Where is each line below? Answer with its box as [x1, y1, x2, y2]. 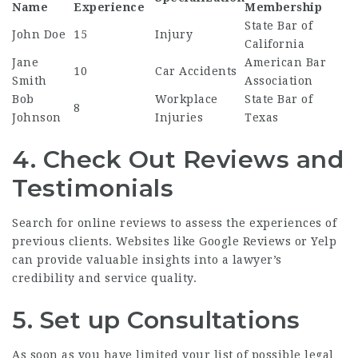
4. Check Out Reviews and [12, 145, 344, 174]
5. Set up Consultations [12, 305, 300, 335]
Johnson [12, 111, 62, 124]
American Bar [245, 56, 326, 69]
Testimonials [12, 173, 173, 203]
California [245, 38, 304, 50]
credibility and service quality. [12, 272, 197, 284]
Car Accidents [155, 65, 237, 78]
